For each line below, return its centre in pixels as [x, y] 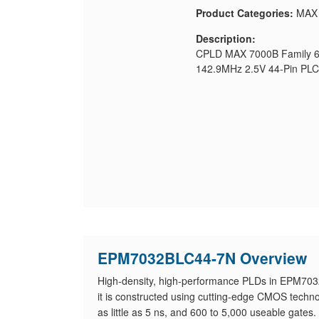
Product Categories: [244, 13]
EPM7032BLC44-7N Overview [202, 258]
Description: [225, 38]
